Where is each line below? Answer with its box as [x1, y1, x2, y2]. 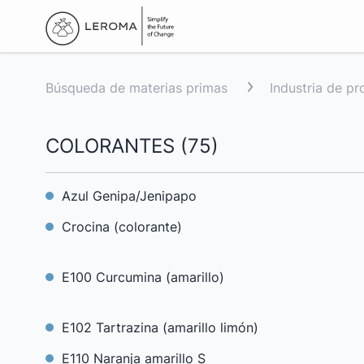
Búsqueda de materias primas [45, 80, 227, 96]
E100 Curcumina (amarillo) [62, 269, 224, 285]
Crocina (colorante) [62, 219, 182, 235]
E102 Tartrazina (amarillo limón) [62, 319, 258, 336]
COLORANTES [45, 134, 175, 158]
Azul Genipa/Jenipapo [62, 188, 197, 204]
